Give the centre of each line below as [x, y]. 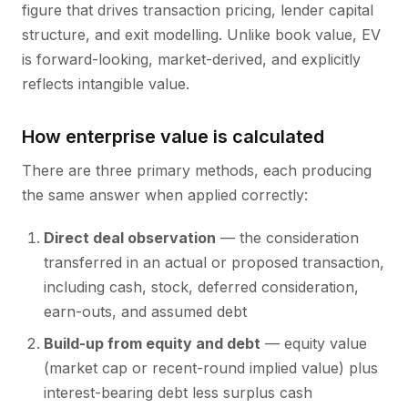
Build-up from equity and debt [152, 343]
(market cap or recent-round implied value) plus [211, 368]
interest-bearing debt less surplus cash [178, 393]
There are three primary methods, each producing [197, 170]
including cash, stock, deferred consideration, [201, 287]
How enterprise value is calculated [173, 137]
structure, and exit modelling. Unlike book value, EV [201, 35]
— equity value [314, 343]
